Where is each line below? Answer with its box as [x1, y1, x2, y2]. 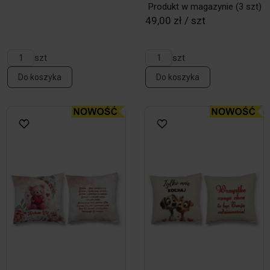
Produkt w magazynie [148, 1, 233, 12]
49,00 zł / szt [145, 14, 206, 27]
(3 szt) [233, 1, 262, 12]
